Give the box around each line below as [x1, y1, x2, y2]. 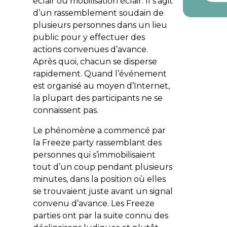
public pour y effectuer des [32, 32, 145, 42]
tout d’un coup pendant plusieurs [32, 162, 172, 172]
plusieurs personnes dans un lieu [32, 20, 167, 30]
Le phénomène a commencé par [32, 125, 166, 135]
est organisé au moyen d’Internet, [32, 81, 170, 91]
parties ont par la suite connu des [32, 210, 168, 220]
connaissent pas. [32, 105, 98, 115]
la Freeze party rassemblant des [32, 137, 162, 147]
